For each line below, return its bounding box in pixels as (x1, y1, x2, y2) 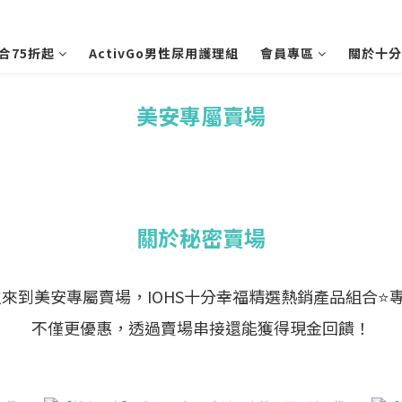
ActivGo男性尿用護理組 (89, 44, 239, 62)
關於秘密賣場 (136, 222, 266, 253)
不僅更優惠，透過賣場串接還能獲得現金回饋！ (31, 316, 371, 339)
